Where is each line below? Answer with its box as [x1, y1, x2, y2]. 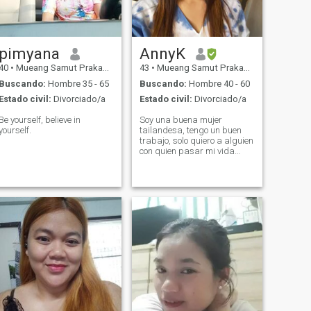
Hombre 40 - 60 [186, 78, 250, 89]
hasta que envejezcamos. [139, 156, 239, 167]
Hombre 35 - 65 [45, 78, 109, 89]
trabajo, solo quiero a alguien [139, 135, 253, 146]
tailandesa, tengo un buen [139, 125, 242, 136]
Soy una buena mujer [139, 115, 222, 126]
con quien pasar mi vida [139, 146, 235, 157]
